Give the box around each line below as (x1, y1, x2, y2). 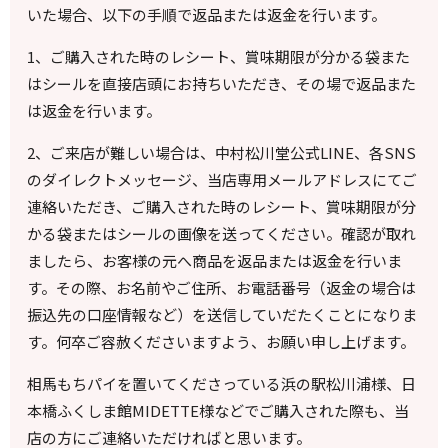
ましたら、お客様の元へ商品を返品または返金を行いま (27, 250, 403, 272)
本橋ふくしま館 (27, 400, 133, 422)
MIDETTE (132, 400, 200, 422)
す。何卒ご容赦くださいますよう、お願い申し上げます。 (27, 331, 416, 353)
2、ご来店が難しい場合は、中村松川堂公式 (27, 142, 321, 164)
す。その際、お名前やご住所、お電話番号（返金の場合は (27, 277, 417, 299)
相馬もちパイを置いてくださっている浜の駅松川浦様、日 (27, 373, 417, 395)
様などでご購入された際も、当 (199, 400, 410, 422)
